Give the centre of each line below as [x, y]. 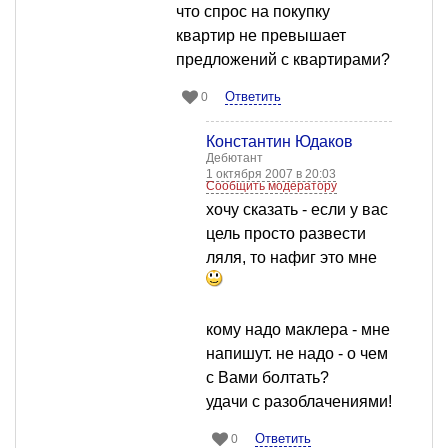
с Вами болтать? [267, 378]
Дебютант [234, 158]
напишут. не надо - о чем [297, 354]
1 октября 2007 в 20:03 [271, 174]
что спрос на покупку [253, 12]
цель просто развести [286, 234]
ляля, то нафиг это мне [291, 258]
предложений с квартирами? [283, 60]
